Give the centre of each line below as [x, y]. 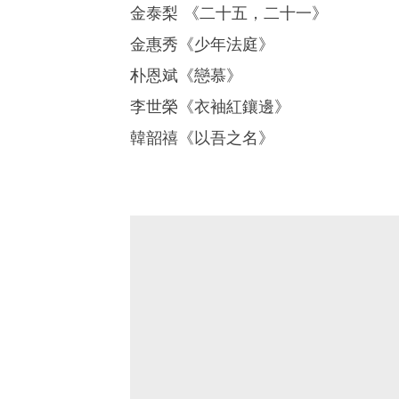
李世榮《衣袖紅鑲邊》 [210, 107]
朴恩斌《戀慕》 [186, 76]
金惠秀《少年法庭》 [202, 45]
